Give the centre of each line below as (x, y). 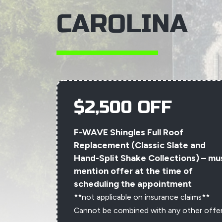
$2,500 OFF (123, 108)
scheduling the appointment (133, 184)
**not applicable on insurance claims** (142, 197)
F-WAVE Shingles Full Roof (129, 132)
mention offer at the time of (133, 171)
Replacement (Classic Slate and (140, 145)
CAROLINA (122, 24)
